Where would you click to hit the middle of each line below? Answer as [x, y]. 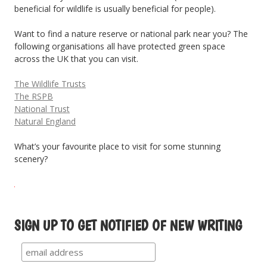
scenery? [31, 159]
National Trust [42, 108]
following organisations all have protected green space [120, 46]
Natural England [45, 121]
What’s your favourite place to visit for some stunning [117, 146]
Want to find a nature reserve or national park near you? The [131, 33]
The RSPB [34, 96]
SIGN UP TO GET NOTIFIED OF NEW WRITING [128, 225]
